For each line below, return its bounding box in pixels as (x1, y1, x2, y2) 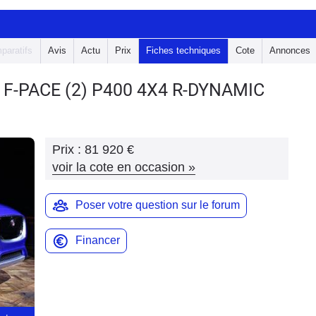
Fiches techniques (146, 45, 221, 56)
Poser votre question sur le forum (75, 199, 240, 211)
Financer (75, 234, 120, 246)
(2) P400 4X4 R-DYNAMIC (65, 80, 265, 100)
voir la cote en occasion (52, 160, 185, 174)
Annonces (269, 45, 310, 56)
